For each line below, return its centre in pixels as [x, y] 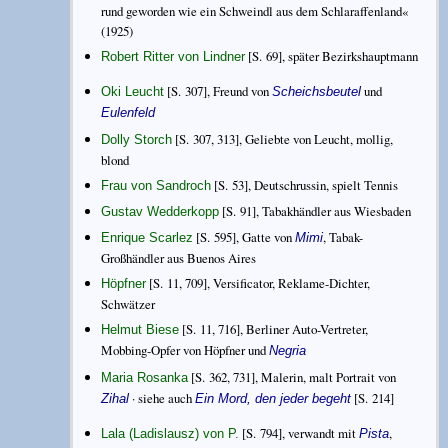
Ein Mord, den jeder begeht [273, 398]
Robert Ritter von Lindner [173, 57]
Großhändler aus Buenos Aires [179, 258]
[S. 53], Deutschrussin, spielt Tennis [305, 184]
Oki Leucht [133, 92]
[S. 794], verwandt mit [299, 432]
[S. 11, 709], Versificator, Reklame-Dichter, [258, 283]
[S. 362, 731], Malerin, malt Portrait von [292, 376]
